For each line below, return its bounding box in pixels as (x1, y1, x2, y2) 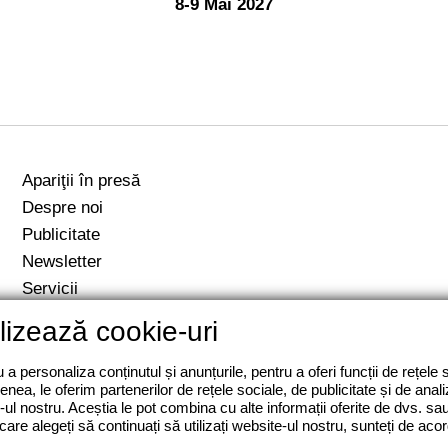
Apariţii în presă (22, 169, 140, 190)
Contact (22, 304, 80, 325)
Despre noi (22, 196, 103, 217)
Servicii (22, 277, 78, 298)
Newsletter (22, 250, 102, 271)
